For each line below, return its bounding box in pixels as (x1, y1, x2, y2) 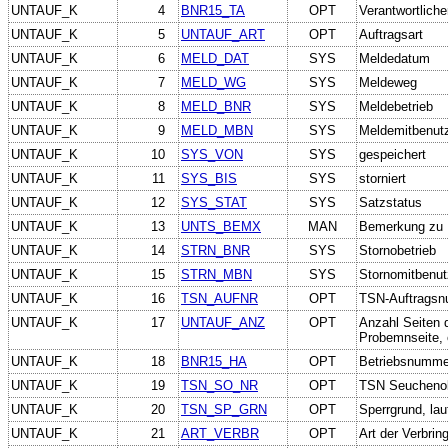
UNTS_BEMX (181, 218, 261, 234)
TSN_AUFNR (181, 290, 258, 306)
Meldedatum (359, 50, 430, 66)
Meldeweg (359, 74, 417, 90)
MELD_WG (181, 74, 246, 90)
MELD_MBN (181, 122, 253, 138)
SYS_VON (181, 146, 243, 162)
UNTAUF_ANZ (181, 314, 265, 330)
